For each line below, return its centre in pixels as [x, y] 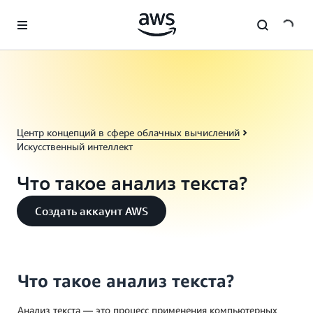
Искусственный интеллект [75, 146]
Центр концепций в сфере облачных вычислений [128, 132]
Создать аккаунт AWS [92, 211]
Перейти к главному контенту [73, 14]
